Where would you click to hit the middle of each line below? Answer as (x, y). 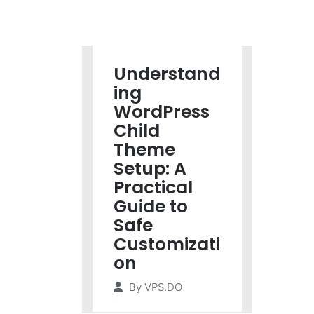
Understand (167, 74)
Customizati (167, 244)
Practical (153, 187)
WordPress (162, 112)
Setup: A (150, 169)
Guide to (151, 206)
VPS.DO (163, 287)
